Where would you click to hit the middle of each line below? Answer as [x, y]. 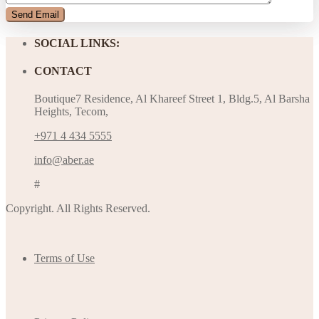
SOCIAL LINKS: [77, 43]
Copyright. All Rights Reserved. [78, 209]
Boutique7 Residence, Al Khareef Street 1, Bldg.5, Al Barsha [172, 99]
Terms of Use [64, 258]
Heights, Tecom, [71, 112]
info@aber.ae [64, 160]
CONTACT [63, 71]
